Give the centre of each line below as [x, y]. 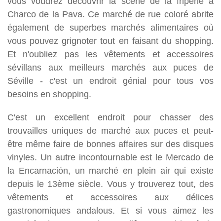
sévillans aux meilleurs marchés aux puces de [110, 67]
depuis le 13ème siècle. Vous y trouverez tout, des [110, 184]
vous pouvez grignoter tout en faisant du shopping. [110, 40]
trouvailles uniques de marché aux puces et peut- [110, 130]
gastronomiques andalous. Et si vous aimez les [110, 210]
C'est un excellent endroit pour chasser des [110, 117]
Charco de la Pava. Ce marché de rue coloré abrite [110, 14]
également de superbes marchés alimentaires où [110, 27]
